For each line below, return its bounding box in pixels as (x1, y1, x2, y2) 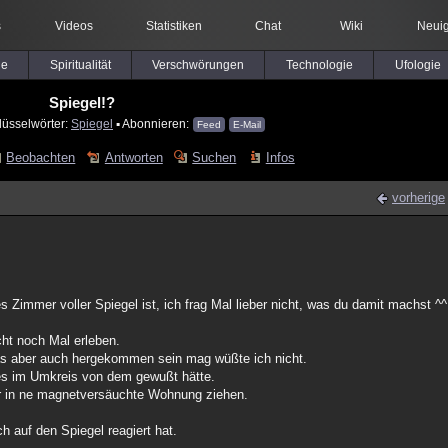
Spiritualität (49, 58, 111, 72)
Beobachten (6, 150, 76, 165)
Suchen (192, 150, 237, 165)
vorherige (392, 190, 445, 205)
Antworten (104, 150, 163, 165)
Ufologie (394, 58, 441, 72)
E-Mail (233, 119, 261, 130)
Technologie (285, 58, 353, 72)
